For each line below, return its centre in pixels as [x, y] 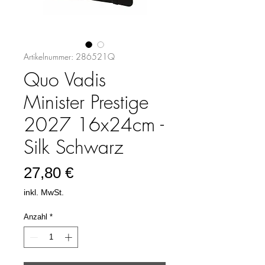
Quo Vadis [65, 80]
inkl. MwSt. [44, 192]
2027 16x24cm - [94, 125]
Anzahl [35, 217]
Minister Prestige [86, 102]
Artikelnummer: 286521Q [69, 56]
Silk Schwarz [73, 147]
